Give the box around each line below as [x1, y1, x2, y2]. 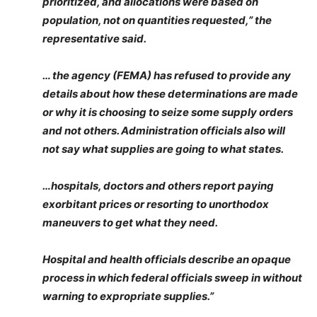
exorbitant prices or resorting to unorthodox [42, 197, 269, 211]
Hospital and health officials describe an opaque [42, 253, 291, 266]
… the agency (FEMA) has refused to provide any [42, 69, 291, 82]
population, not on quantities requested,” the [42, 13, 272, 27]
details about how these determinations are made [42, 87, 298, 100]
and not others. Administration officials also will [42, 124, 285, 137]
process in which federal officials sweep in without [42, 271, 302, 284]
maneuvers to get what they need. [42, 216, 218, 229]
